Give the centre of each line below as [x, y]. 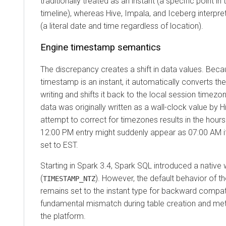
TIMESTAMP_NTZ [69, 178]
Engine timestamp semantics [101, 47]
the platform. [63, 216]
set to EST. [59, 145]
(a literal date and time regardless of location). [122, 26]
